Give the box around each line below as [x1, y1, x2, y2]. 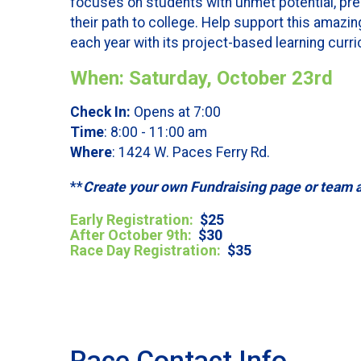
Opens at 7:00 [134, 104, 221, 121]
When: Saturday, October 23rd [70, 66, 333, 89]
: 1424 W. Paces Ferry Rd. [112, 144, 270, 161]
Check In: [70, 104, 134, 121]
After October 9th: [70, 226, 192, 243]
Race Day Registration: [70, 241, 227, 259]
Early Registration [70, 210, 189, 228]
